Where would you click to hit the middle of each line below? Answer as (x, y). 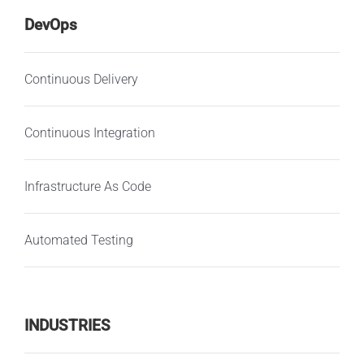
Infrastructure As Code (87, 186)
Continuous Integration (89, 132)
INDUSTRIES (67, 326)
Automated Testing (78, 240)
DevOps (50, 25)
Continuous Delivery (81, 79)
